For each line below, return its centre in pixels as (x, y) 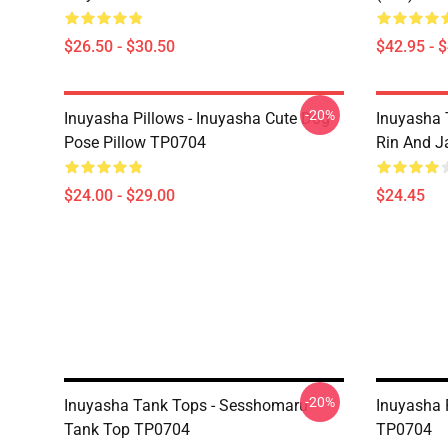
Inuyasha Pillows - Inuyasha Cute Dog (197, 118)
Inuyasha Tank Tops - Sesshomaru (186, 405)
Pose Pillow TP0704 (135, 142)
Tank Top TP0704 (127, 429)
